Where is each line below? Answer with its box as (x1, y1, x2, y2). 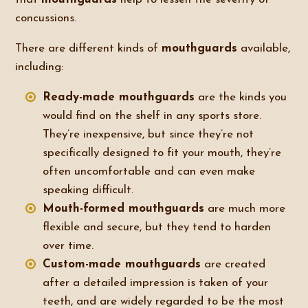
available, (237, 43, 291, 54)
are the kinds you (195, 91, 287, 103)
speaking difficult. (43, 184, 134, 196)
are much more (204, 203, 286, 214)
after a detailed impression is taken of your (43, 277, 269, 289)
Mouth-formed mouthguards (43, 203, 205, 214)
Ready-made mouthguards (43, 91, 195, 103)
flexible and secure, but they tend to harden (43, 221, 272, 233)
